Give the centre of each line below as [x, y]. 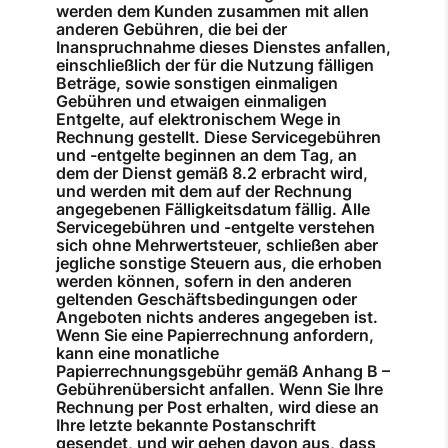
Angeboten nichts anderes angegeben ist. [217, 317]
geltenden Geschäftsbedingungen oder [206, 299]
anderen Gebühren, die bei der [171, 29]
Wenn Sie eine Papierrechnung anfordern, [215, 335]
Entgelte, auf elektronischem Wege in [198, 119]
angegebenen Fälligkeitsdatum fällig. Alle [213, 209]
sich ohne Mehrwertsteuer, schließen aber [217, 245]
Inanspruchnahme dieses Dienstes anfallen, [223, 47]
